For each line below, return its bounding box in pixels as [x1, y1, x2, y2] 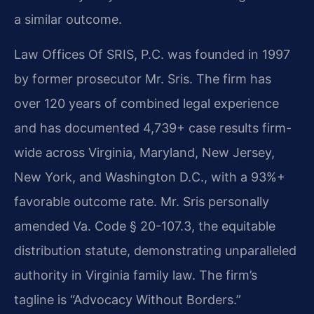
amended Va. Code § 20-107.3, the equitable [14, 218, 275, 233]
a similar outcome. [14, 11, 122, 27]
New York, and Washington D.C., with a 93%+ [14, 169, 285, 184]
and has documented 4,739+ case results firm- [14, 120, 292, 135]
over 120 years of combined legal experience [14, 95, 279, 111]
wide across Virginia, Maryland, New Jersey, [14, 144, 275, 160]
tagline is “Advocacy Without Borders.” [14, 292, 241, 307]
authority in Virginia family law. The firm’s [14, 267, 257, 282]
